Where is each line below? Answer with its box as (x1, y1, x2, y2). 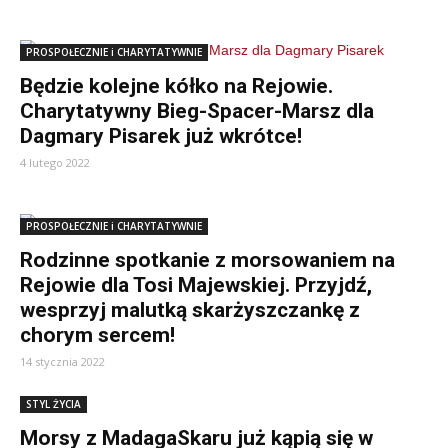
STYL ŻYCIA (26, 397, 81, 411)
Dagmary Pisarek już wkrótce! (20, 124, 302, 148)
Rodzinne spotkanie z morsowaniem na (20, 248, 395, 272)
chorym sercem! (20, 323, 175, 347)
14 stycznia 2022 (20, 354, 105, 369)
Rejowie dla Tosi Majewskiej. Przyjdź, (20, 273, 372, 297)
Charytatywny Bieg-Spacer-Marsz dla (20, 99, 374, 123)
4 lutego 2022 (20, 155, 90, 170)
